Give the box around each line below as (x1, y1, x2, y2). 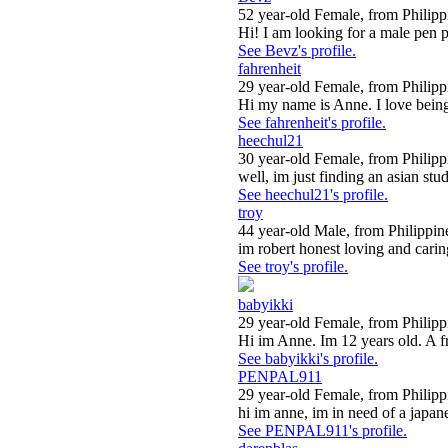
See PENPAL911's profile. (238, 422, 407, 440)
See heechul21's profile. (238, 186, 388, 204)
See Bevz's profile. (238, 42, 356, 60)
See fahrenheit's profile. (238, 114, 386, 132)
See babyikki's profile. (238, 350, 378, 368)
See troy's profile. (238, 258, 348, 276)
